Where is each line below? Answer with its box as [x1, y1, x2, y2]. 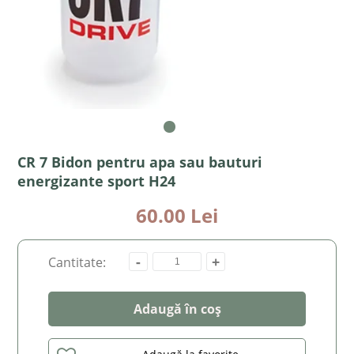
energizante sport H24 [17, 171, 176, 190]
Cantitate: [48, 254, 107, 271]
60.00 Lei [136, 202, 218, 228]
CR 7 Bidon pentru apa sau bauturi [17, 153, 263, 171]
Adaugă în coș [133, 300, 221, 318]
